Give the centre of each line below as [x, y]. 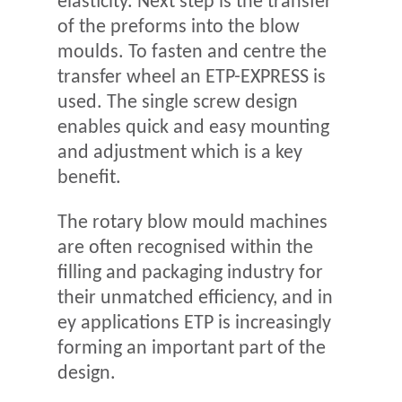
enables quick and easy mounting [193, 127]
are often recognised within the [185, 249]
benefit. [89, 178]
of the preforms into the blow [179, 27]
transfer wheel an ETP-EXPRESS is [192, 77]
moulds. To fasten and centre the [192, 52]
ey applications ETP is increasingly [194, 324]
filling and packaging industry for [190, 274]
